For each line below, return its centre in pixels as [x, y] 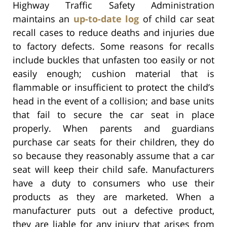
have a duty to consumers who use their [113, 183]
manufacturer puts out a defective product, [113, 210]
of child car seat [177, 18]
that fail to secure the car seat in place [113, 114]
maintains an [43, 18]
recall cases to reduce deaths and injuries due [113, 32]
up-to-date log [106, 18]
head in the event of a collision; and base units [113, 101]
